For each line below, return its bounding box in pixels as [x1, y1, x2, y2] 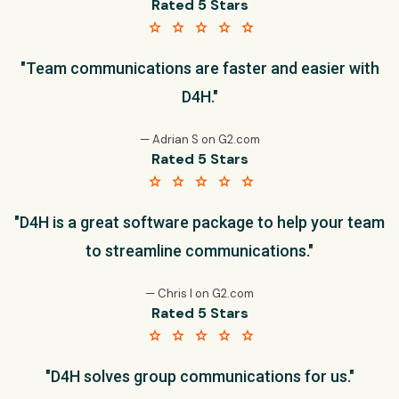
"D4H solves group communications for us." [45, 367, 354, 386]
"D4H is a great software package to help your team [14, 213, 385, 232]
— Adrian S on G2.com [139, 132, 260, 147]
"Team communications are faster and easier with [20, 59, 379, 77]
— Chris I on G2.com [145, 286, 254, 301]
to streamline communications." [85, 241, 313, 260]
